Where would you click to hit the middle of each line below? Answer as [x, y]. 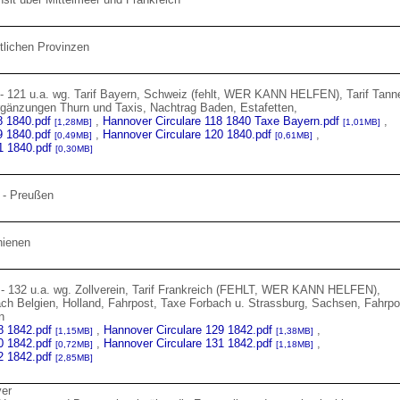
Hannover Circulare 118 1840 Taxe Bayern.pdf [223, 121]
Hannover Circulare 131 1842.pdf [190, 343]
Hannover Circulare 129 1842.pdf [190, 330]
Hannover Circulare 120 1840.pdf [189, 134]
